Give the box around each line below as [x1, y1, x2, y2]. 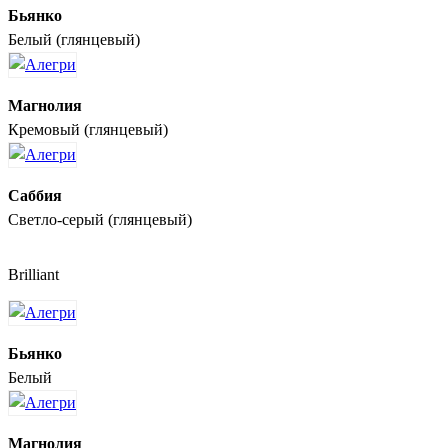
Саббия [8, 186, 62, 204]
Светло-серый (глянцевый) [8, 210, 192, 228]
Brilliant [8, 265, 59, 283]
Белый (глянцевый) [8, 30, 140, 48]
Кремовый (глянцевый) [8, 120, 168, 138]
